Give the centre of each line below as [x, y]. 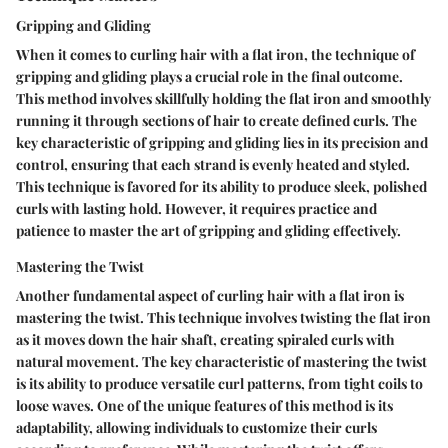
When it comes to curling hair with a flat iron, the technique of [215, 55]
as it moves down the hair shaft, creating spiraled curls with [205, 340]
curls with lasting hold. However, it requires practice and [196, 209]
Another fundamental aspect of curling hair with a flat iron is [210, 296]
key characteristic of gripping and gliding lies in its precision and [222, 143]
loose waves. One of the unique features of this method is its [204, 406]
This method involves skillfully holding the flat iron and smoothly [223, 99]
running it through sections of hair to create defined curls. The [216, 121]
